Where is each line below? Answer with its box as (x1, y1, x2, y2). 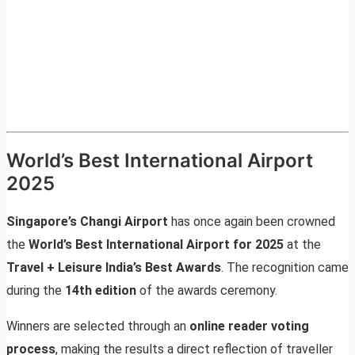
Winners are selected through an (6, 319, 189, 334)
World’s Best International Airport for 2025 (29, 237, 284, 253)
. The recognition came (221, 260, 349, 276)
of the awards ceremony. (136, 283, 277, 299)
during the (6, 283, 65, 299)
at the (284, 237, 321, 253)
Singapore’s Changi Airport (6, 214, 168, 230)
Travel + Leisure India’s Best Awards (6, 260, 221, 276)
